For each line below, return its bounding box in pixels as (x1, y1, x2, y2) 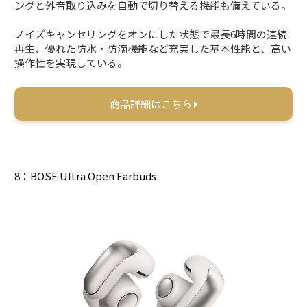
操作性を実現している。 (14, 55, 128, 70)
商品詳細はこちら (110, 96, 194, 111)
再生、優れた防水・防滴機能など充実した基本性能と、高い (14, 40, 292, 56)
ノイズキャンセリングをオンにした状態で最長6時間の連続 (14, 26, 288, 41)
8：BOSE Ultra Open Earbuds (14, 168, 157, 183)
